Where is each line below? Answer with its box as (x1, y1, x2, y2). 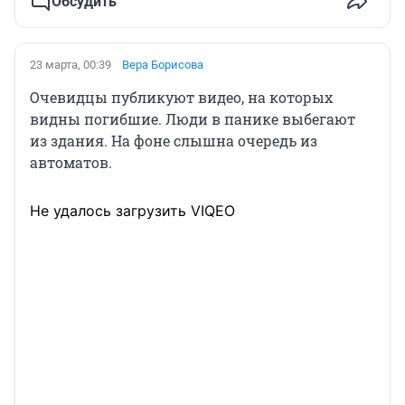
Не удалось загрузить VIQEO (30, 201, 235, 220)
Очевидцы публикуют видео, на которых (30, 87, 333, 107)
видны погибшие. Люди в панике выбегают (30, 108, 355, 128)
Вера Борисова (122, 57, 203, 71)
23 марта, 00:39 (30, 57, 111, 71)
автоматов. (30, 152, 112, 172)
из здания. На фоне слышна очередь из (30, 130, 317, 150)
